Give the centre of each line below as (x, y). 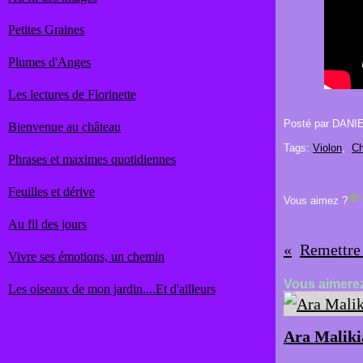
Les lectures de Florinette (72, 94)
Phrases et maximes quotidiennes (92, 159)
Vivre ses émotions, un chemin (86, 256)
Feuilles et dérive (51, 192)
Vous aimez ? (316, 201)
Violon (327, 148)
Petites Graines (46, 30)
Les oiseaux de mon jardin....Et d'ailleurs (112, 289)
